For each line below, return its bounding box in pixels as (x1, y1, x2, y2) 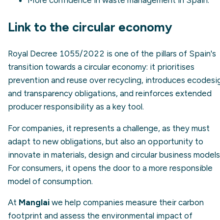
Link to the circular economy (8, 19, 172, 34)
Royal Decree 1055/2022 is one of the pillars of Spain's (8, 48, 216, 58)
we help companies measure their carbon (50, 197, 204, 208)
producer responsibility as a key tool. (8, 101, 144, 111)
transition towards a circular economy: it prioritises (8, 61, 194, 72)
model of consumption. (8, 176, 93, 186)
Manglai (19, 197, 50, 208)
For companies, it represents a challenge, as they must (8, 123, 210, 133)
